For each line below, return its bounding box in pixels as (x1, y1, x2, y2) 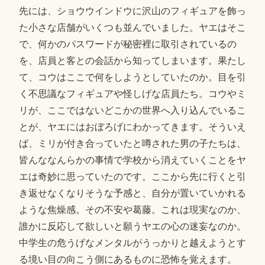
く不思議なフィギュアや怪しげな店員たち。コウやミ (18, 89, 246, 99)
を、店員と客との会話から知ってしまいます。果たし (18, 56, 246, 66)
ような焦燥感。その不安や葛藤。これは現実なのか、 (18, 205, 246, 215)
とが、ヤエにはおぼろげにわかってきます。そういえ (18, 122, 246, 132)
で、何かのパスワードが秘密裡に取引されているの (18, 39, 237, 50)
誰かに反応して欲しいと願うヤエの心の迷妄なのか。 (18, 221, 246, 232)
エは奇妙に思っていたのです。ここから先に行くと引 (18, 172, 246, 182)
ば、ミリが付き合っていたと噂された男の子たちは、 (18, 138, 246, 149)
